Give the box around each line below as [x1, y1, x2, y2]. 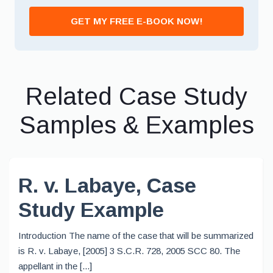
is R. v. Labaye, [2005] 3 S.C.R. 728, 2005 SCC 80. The [18, 246, 240, 256]
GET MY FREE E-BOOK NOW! [70, 16, 203, 26]
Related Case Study [26, 83, 247, 110]
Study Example [18, 198, 164, 221]
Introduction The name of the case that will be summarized [18, 230, 253, 241]
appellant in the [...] [18, 261, 92, 271]
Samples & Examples [19, 112, 254, 138]
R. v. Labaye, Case [18, 174, 196, 197]
